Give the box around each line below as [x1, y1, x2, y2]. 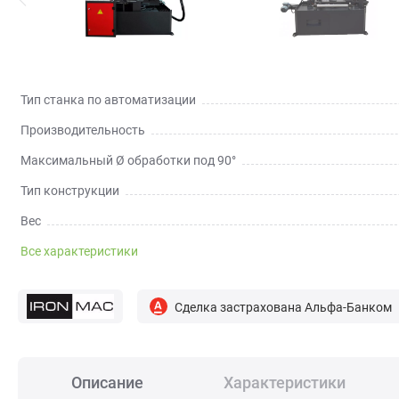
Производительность [20, 123, 145, 138]
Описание [71, 373, 143, 393]
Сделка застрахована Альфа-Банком [174, 299, 392, 314]
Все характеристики [20, 244, 138, 259]
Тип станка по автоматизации [20, 93, 196, 108]
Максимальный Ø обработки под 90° [20, 153, 236, 168]
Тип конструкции [20, 183, 119, 199]
